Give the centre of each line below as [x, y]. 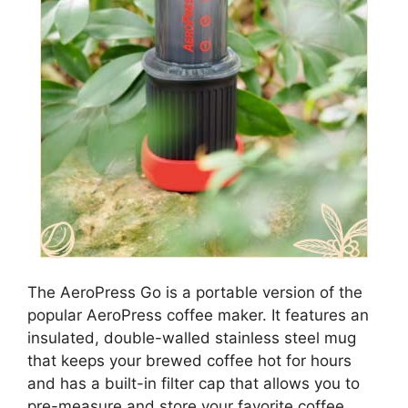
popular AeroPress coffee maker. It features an [198, 316]
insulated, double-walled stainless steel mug [192, 338]
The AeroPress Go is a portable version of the [195, 293]
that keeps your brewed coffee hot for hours [189, 361]
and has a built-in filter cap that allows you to [194, 384]
